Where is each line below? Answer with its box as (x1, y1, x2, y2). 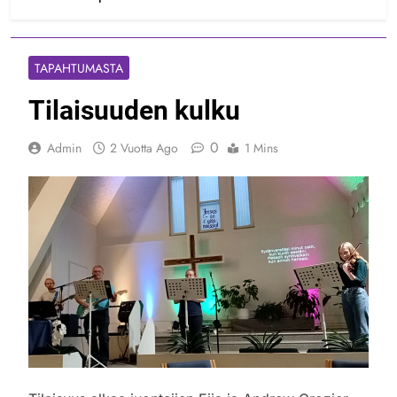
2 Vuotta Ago (110, 139, 178, 158)
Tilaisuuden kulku (28, 95, 240, 127)
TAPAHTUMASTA (35, 59, 123, 78)
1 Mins (245, 139, 278, 158)
